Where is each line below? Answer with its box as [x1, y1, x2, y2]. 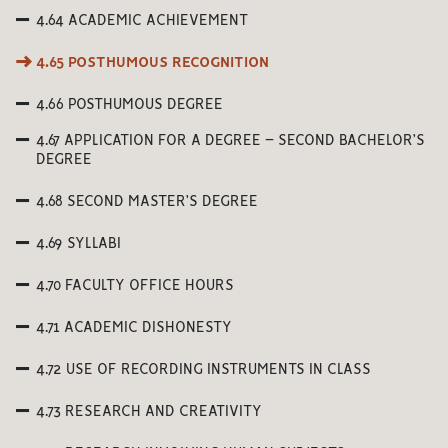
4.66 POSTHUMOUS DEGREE [36, 98, 223, 112]
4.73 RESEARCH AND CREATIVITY [36, 405, 262, 419]
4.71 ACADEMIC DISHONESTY [36, 321, 232, 335]
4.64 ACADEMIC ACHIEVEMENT [36, 14, 248, 28]
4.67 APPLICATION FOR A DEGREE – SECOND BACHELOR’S [36, 134, 425, 148]
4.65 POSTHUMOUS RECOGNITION [36, 56, 269, 70]
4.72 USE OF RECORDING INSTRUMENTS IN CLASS [36, 363, 371, 377]
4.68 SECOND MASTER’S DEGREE [36, 195, 258, 209]
